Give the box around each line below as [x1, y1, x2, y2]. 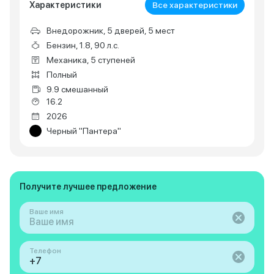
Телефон [29, 246, 61, 255]
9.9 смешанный [46, 84, 108, 94]
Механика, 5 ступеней [46, 55, 135, 65]
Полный [46, 70, 77, 80]
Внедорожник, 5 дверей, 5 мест [46, 26, 175, 35]
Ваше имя [29, 207, 64, 216]
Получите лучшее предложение [20, 182, 157, 191]
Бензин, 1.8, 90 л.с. [46, 40, 119, 50]
